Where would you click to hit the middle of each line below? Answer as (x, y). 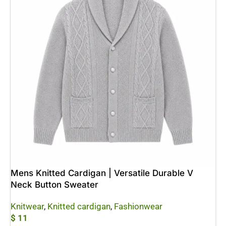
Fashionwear (138, 206)
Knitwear (27, 206)
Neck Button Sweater (54, 185)
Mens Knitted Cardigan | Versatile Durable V (102, 173)
